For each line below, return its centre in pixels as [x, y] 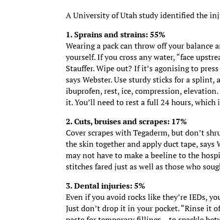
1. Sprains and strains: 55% [116, 35]
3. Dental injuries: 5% [106, 186]
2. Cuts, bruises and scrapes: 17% [127, 122]
